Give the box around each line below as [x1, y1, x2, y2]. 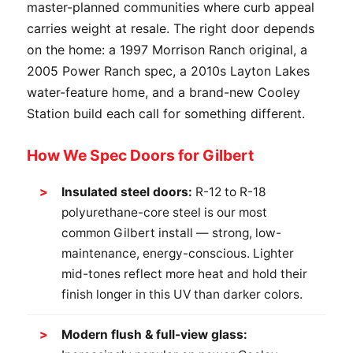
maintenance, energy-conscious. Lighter [61, 246, 294, 261]
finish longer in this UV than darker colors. [61, 287, 303, 302]
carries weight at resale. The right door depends [27, 20, 314, 36]
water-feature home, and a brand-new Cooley [27, 84, 300, 100]
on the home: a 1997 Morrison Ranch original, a [27, 42, 307, 58]
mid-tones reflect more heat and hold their [61, 266, 307, 281]
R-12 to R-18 [192, 184, 266, 199]
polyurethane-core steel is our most [61, 205, 267, 220]
